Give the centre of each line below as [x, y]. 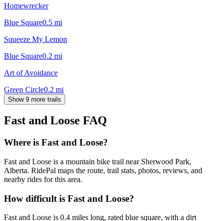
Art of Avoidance [31, 73]
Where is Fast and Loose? [56, 143]
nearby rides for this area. [43, 180]
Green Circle [24, 89]
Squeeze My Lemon [36, 39]
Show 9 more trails [35, 99]
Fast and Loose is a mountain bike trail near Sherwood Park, [98, 162]
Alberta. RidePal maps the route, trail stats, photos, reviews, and [103, 171]
